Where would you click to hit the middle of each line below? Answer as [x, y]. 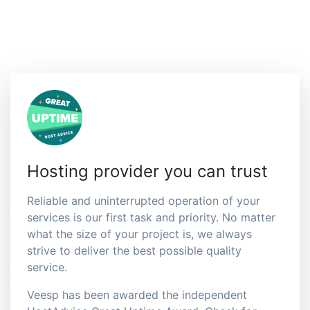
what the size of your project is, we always [139, 234]
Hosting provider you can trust [147, 172]
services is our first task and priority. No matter [151, 218]
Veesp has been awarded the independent [137, 295]
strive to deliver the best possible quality [134, 251]
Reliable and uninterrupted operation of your [144, 201]
